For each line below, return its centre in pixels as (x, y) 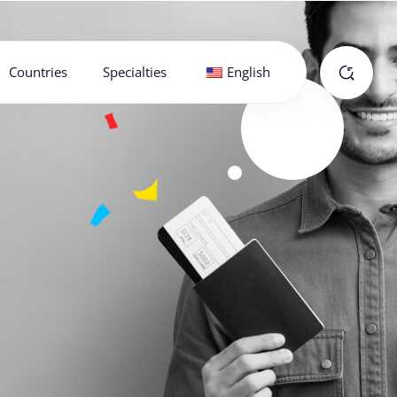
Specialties (135, 72)
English (249, 72)
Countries (38, 72)
